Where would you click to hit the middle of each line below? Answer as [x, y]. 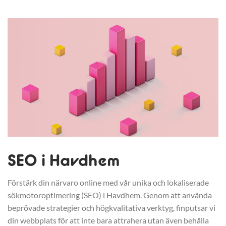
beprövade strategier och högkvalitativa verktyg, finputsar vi [111, 208]
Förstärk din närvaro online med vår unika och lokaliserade [108, 183]
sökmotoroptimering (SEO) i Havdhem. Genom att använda [110, 195]
